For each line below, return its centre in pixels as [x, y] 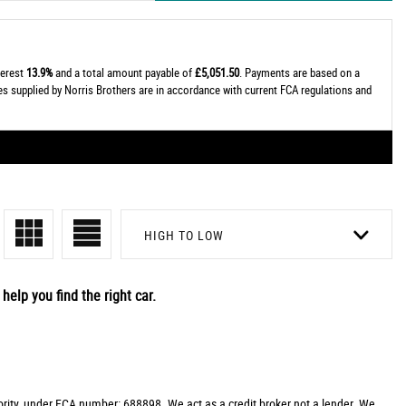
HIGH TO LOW [184, 235]
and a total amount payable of [123, 72]
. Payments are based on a [299, 72]
